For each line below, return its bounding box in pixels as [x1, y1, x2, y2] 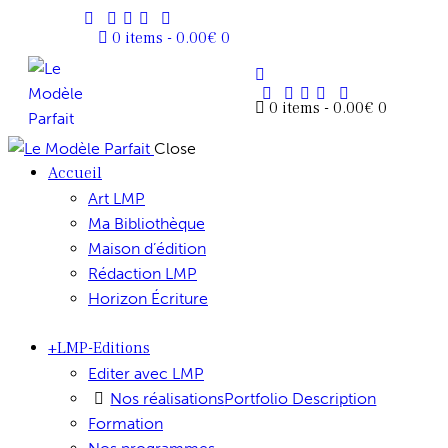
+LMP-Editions [48, 337, 150, 358]
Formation [88, 413, 163, 433]
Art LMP [88, 188, 145, 208]
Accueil [48, 162, 102, 183]
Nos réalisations [110, 388, 225, 408]
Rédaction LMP [88, 263, 197, 283]
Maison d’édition [88, 238, 206, 258]
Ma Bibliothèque [88, 213, 205, 233]
